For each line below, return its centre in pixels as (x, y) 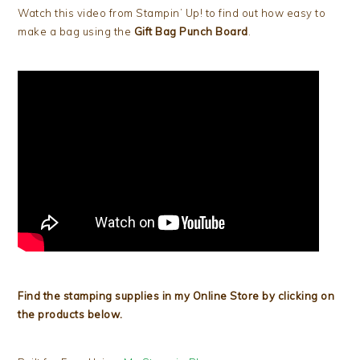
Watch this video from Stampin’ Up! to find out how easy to (172, 12)
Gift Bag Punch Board (191, 31)
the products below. (70, 314)
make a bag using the (76, 31)
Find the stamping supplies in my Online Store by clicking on (176, 295)
